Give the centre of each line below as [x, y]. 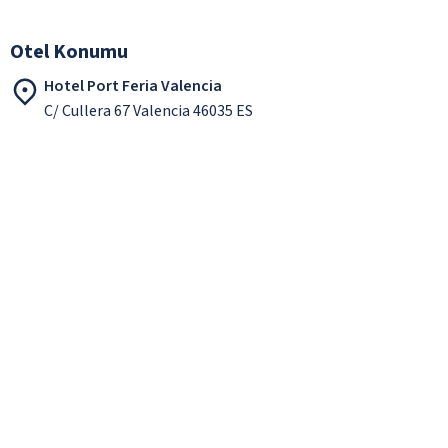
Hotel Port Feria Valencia [133, 85]
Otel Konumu [69, 51]
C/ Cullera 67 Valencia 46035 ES [148, 110]
